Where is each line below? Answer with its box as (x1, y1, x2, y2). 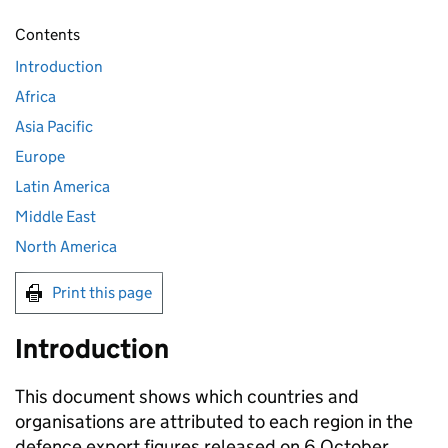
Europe (15, 147, 65, 166)
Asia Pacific (15, 117, 93, 136)
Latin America (15, 177, 110, 196)
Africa (15, 87, 56, 106)
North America (15, 237, 117, 256)
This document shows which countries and (15, 385, 359, 408)
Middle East (15, 207, 96, 226)
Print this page (52, 283, 152, 302)
